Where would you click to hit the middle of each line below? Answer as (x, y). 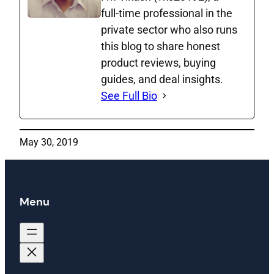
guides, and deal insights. (162, 79)
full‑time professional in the (167, 13)
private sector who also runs (169, 29)
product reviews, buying (158, 62)
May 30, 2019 (49, 142)
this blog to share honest (161, 46)
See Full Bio (129, 95)
